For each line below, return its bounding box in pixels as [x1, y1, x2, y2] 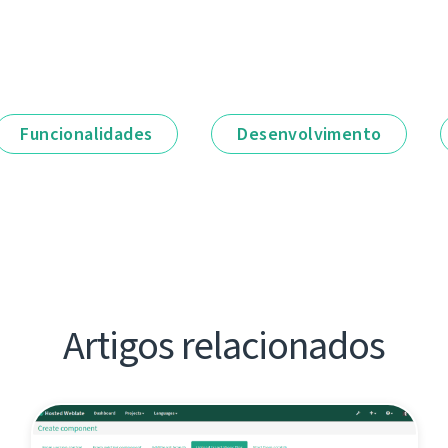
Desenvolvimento [237, 121, 382, 146]
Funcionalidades [20, 121, 153, 146]
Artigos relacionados [63, 318, 385, 372]
